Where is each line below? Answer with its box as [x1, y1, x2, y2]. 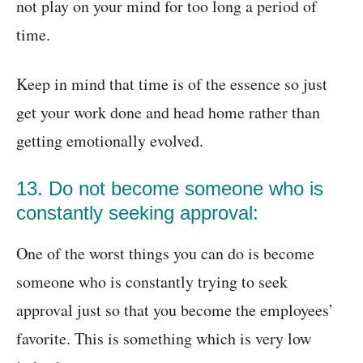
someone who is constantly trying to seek [16, 271, 288, 293]
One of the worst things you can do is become [16, 242, 314, 265]
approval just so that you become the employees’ [16, 299, 334, 322]
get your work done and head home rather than [16, 101, 320, 124]
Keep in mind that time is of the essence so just [16, 73, 327, 96]
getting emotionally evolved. [16, 130, 203, 152]
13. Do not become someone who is [16, 177, 323, 200]
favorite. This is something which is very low [16, 327, 311, 350]
